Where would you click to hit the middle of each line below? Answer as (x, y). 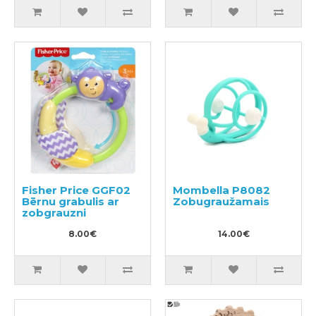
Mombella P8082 (221, 190)
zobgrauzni (54, 213)
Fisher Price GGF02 (76, 190)
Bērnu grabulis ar (71, 201)
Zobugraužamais (221, 201)
